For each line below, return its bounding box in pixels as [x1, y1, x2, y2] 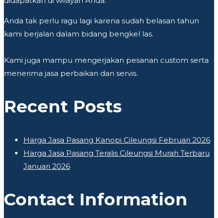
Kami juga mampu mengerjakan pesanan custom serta [4, 55, 209, 65]
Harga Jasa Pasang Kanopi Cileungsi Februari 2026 [23, 135, 210, 145]
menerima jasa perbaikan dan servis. [4, 68, 138, 78]
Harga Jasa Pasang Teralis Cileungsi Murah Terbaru [23, 148, 210, 158]
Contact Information [4, 188, 187, 210]
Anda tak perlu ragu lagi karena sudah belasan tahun [4, 16, 199, 25]
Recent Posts [4, 95, 122, 117]
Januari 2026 [23, 161, 70, 171]
